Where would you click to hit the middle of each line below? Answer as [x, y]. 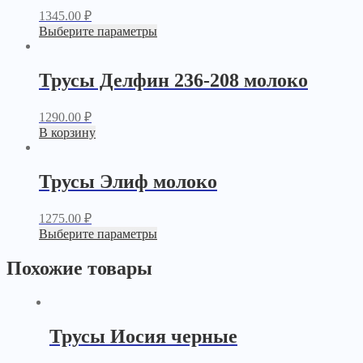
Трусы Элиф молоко [128, 181]
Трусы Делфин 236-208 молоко [173, 80]
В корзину [67, 132]
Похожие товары [79, 268]
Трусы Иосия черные [143, 337]
